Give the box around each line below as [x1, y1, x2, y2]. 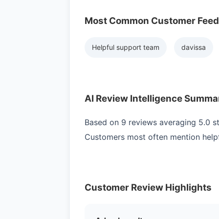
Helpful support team [92, 43, 159, 52]
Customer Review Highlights [85, 182, 212, 194]
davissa [181, 43, 206, 52]
